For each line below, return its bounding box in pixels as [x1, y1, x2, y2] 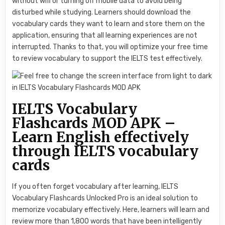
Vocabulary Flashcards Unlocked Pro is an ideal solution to [12, 193, 198, 202]
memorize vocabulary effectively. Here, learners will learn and [12, 205, 210, 214]
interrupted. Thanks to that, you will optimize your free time [12, 43, 208, 52]
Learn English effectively [12, 128, 189, 146]
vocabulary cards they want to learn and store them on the [12, 20, 205, 29]
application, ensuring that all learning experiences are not [12, 31, 198, 40]
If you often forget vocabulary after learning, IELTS [12, 182, 179, 191]
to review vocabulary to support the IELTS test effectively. [12, 54, 203, 63]
